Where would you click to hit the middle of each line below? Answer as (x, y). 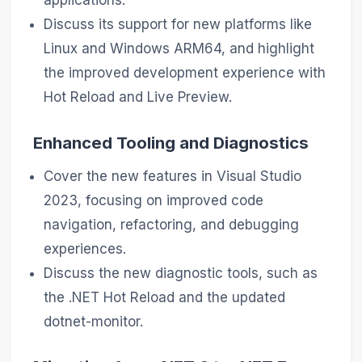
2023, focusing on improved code (154, 201)
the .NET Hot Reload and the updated (165, 298)
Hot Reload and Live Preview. (138, 97)
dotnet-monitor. (94, 322)
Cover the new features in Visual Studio (173, 177)
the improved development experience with (185, 73)
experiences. (85, 249)
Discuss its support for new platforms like (178, 25)
